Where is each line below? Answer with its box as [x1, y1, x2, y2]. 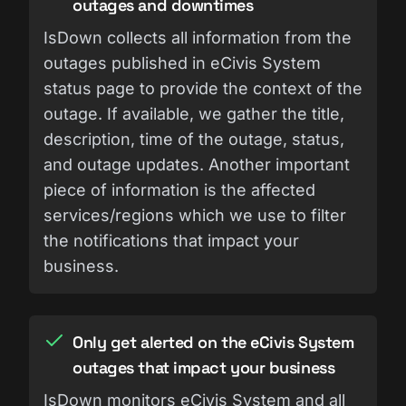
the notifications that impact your [43, 230, 299, 250]
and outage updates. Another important [43, 154, 350, 174]
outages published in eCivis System [43, 53, 321, 72]
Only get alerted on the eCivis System [72, 331, 354, 353]
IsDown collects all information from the [43, 27, 352, 47]
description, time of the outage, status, [43, 129, 344, 149]
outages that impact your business [72, 356, 335, 378]
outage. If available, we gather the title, [43, 103, 344, 123]
